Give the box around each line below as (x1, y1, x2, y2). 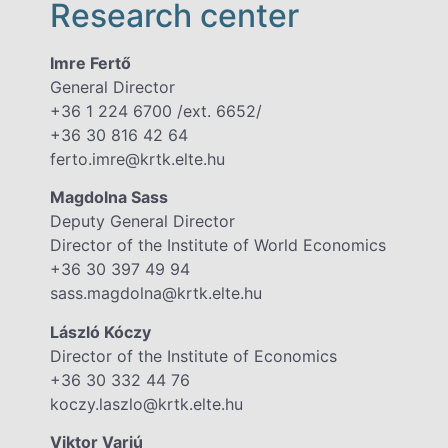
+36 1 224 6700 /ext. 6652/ (50, 100, 262, 121)
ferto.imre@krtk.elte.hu (50, 148, 225, 169)
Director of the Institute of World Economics (50, 235, 386, 256)
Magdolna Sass (50, 187, 168, 208)
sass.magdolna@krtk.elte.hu (50, 283, 262, 304)
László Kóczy (50, 321, 151, 342)
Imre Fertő (50, 52, 131, 73)
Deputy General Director (50, 211, 235, 232)
